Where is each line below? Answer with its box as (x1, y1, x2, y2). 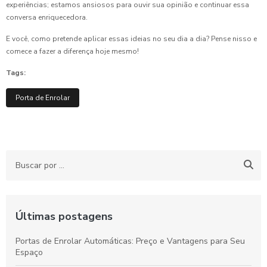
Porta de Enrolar (15, 92, 70, 103)
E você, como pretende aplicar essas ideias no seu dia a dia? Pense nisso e (6, 33, 257, 44)
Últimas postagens (15, 209, 113, 223)
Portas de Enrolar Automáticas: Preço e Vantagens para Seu (15, 235, 245, 247)
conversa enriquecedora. (6, 12, 88, 22)
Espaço (15, 246, 43, 258)
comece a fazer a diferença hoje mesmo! (6, 46, 139, 56)
